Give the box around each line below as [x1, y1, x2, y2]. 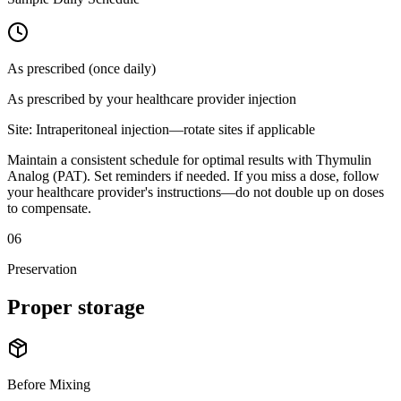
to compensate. [7, 200, 91, 216]
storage [78, 294, 145, 319]
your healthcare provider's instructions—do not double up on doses [7, 183, 384, 200]
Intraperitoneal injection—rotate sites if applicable [36, 121, 315, 137]
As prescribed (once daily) [7, 60, 156, 76]
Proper [7, 294, 73, 319]
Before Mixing [7, 376, 90, 392]
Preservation [7, 260, 77, 277]
